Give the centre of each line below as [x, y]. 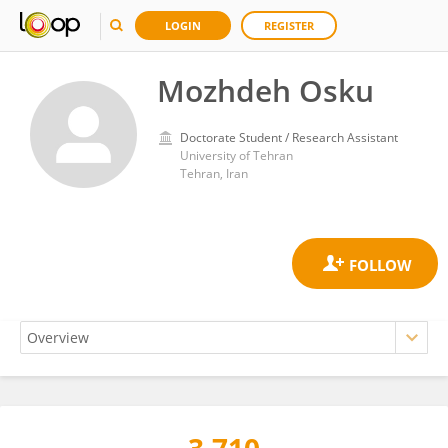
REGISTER [289, 25]
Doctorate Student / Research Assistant [289, 137]
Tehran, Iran [214, 173]
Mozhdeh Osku [265, 90]
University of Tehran [236, 155]
